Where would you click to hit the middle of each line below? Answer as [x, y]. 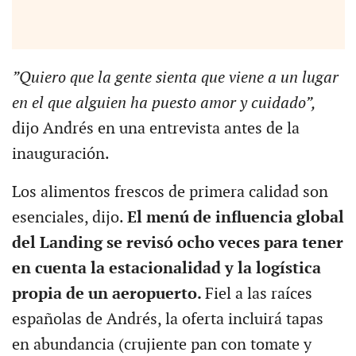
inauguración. [60, 154]
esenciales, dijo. [69, 217]
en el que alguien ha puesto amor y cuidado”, [163, 103]
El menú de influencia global [235, 217]
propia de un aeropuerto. [108, 294]
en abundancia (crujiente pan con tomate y [161, 344]
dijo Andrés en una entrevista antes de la [155, 128]
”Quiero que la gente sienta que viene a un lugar [175, 77]
